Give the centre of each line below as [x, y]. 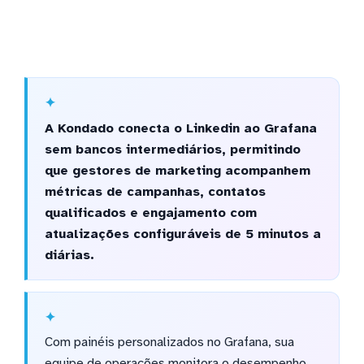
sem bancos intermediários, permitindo [172, 149]
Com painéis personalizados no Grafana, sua [169, 342]
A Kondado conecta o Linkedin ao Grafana [180, 128]
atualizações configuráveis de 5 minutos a [182, 234]
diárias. [69, 255]
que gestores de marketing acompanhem [177, 170]
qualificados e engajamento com [150, 212]
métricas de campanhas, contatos [155, 191]
